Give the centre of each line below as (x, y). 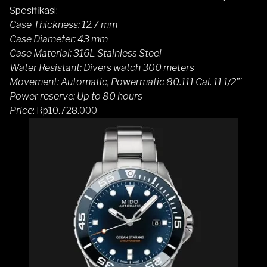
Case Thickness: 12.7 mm (63, 24)
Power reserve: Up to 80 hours (76, 96)
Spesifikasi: (34, 10)
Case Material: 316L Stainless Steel (86, 53)
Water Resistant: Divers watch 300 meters (102, 67)
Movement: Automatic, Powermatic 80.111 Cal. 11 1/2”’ (125, 82)
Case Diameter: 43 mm (59, 39)
